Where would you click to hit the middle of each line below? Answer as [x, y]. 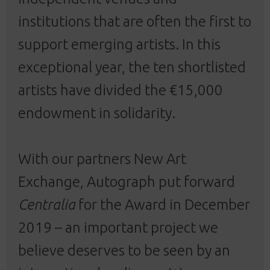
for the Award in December [163, 204]
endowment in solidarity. [97, 113]
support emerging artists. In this [119, 44]
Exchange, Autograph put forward [127, 181]
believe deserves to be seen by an [124, 250]
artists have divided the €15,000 [121, 90]
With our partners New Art [102, 159]
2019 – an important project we [118, 227]
